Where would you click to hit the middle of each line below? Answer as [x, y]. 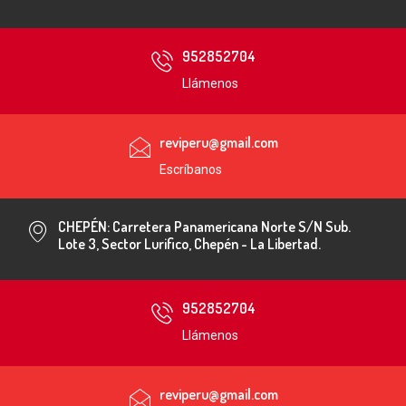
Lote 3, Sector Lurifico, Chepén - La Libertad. [189, 244]
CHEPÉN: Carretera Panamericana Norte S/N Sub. [204, 227]
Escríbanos [190, 169]
